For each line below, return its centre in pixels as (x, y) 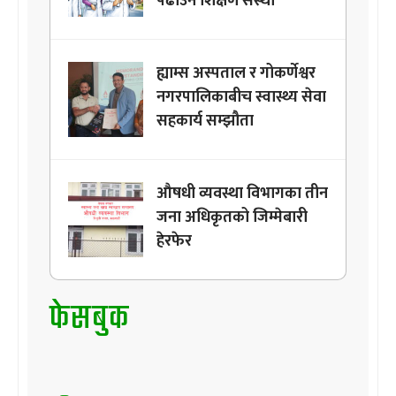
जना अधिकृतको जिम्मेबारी (232, 218)
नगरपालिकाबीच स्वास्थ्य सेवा (241, 98)
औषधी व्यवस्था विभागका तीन (242, 194)
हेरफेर (174, 242)
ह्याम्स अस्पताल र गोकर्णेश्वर (236, 74)
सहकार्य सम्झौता (205, 122)
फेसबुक (90, 320)
